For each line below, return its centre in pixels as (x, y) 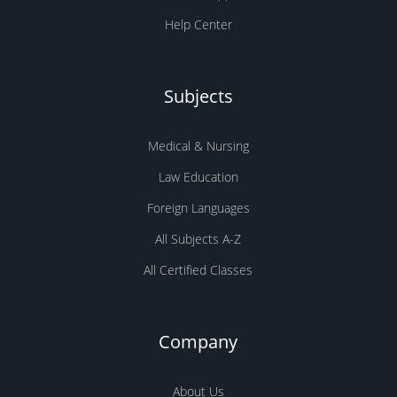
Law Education (198, 177)
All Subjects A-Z (198, 239)
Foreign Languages (198, 208)
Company (198, 342)
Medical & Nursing (198, 146)
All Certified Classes (198, 270)
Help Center (198, 24)
